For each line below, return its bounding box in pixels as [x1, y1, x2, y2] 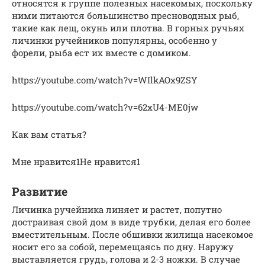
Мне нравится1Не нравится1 [12, 155, 140, 167]
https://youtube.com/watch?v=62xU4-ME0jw [12, 101, 198, 113]
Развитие [12, 184, 67, 199]
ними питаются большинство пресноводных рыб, [12, 9, 239, 21]
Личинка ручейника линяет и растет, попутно [12, 203, 222, 215]
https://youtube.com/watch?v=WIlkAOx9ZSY [12, 73, 198, 86]
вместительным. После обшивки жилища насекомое [12, 228, 253, 240]
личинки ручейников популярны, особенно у [12, 34, 217, 46]
